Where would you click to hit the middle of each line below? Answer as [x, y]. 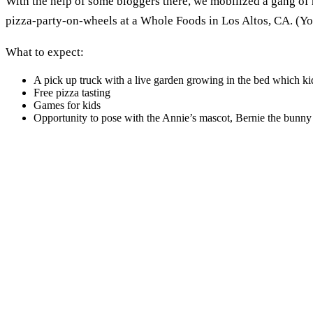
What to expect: [45, 52]
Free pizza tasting [72, 92]
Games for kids [67, 105]
